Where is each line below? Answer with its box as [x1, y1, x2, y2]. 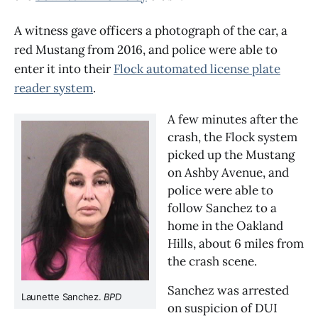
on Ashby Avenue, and [168, 164, 289, 180]
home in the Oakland [168, 217, 283, 234]
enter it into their [14, 60, 114, 77]
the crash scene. [168, 253, 257, 269]
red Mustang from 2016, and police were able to [14, 41, 278, 57]
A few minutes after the [168, 111, 298, 127]
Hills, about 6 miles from [168, 235, 304, 251]
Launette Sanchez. [21, 290, 104, 302]
